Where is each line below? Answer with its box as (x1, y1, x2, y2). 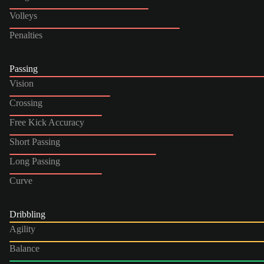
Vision (9, 78, 34, 88)
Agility (9, 223, 35, 234)
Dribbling (9, 209, 45, 219)
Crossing (9, 97, 42, 108)
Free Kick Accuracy (9, 117, 84, 127)
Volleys (9, 10, 37, 21)
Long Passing (9, 156, 60, 166)
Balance (9, 243, 39, 253)
